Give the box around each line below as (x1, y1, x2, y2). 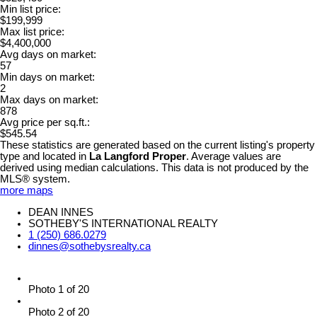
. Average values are (186, 150, 281, 162)
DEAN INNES (28, 206, 93, 218)
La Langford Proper (89, 150, 186, 162)
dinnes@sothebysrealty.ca (28, 240, 151, 252)
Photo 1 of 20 (28, 283, 89, 295)
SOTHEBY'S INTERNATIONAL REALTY (28, 217, 218, 229)
